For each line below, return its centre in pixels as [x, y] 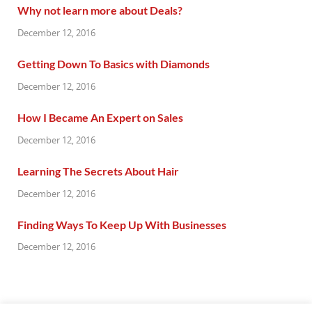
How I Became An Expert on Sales [100, 118]
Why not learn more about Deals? [100, 10]
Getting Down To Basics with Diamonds [114, 64]
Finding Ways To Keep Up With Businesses [122, 224]
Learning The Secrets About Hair [98, 171]
